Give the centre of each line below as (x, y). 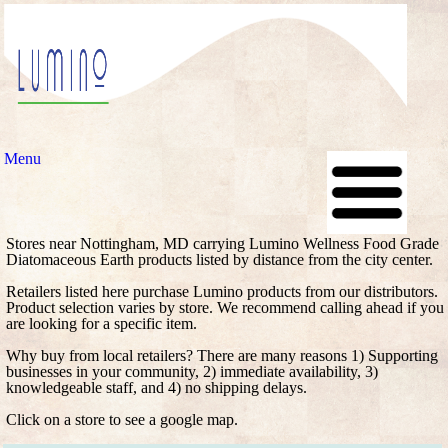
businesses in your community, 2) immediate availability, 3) (192, 371)
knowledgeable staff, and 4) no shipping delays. (156, 387)
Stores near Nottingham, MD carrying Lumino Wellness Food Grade (222, 243)
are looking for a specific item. (101, 323)
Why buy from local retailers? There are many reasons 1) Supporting (222, 355)
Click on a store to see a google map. (122, 419)
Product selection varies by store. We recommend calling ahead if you (225, 307)
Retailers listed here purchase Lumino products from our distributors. (222, 291)
